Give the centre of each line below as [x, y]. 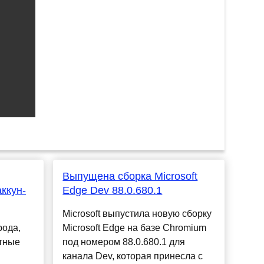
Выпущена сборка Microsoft [130, 176]
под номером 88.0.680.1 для [124, 242]
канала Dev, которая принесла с [133, 256]
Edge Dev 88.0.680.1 [113, 191]
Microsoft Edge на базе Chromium [135, 228]
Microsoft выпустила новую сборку [137, 214]
